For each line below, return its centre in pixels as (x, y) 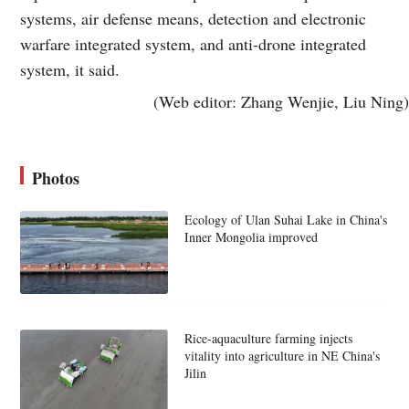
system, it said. (70, 69)
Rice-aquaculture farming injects (268, 338)
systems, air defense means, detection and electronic (194, 18)
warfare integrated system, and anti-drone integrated (194, 43)
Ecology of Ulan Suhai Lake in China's (285, 219)
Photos (56, 178)
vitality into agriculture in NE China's (282, 355)
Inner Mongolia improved (251, 236)
